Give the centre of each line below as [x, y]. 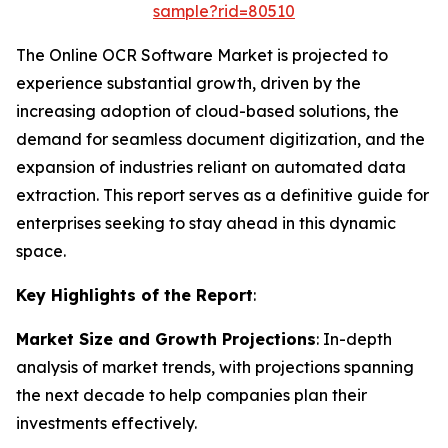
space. [41, 251]
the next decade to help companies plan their [191, 395]
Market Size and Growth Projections [166, 339]
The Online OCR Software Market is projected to [202, 55]
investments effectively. [106, 423]
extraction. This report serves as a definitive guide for [222, 195]
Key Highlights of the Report [134, 295]
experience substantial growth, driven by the [188, 83]
